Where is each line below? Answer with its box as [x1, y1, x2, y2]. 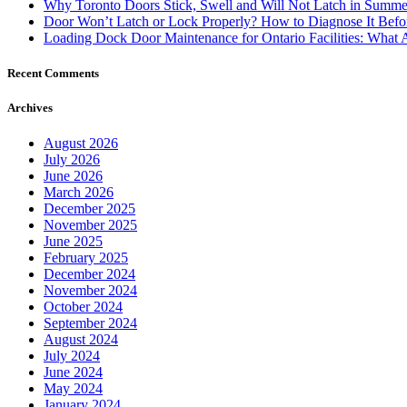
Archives [7, 77, 53, 92]
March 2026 [44, 161, 114, 177]
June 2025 [44, 210, 103, 226]
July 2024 [44, 324, 100, 341]
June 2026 [44, 144, 103, 161]
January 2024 [44, 373, 121, 390]
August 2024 [44, 308, 118, 324]
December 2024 [44, 243, 135, 259]
